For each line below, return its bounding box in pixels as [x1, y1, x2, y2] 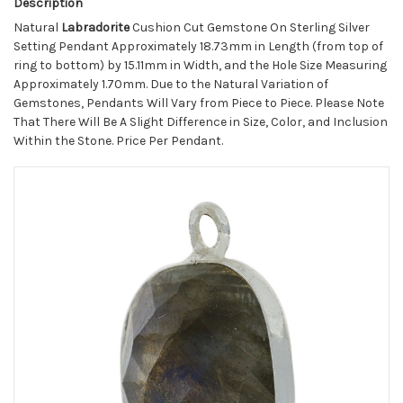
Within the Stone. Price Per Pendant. [13, 133, 223, 149]
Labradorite [61, 20, 132, 36]
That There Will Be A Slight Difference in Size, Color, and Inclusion [13, 114, 388, 130]
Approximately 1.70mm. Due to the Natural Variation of [13, 76, 328, 93]
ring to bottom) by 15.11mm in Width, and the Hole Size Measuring [13, 58, 387, 74]
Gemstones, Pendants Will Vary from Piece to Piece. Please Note [13, 95, 384, 112]
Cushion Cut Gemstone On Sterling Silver [132, 20, 370, 36]
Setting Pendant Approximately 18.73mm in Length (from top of [13, 39, 383, 55]
